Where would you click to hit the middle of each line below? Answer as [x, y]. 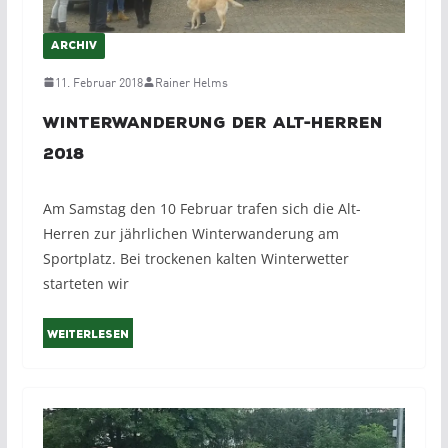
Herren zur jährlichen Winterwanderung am [190, 234]
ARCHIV [73, 46]
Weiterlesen [87, 335]
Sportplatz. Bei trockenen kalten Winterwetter [195, 259]
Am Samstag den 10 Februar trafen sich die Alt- [201, 209]
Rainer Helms [191, 82]
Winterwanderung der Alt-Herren [212, 123]
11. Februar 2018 [98, 82]
